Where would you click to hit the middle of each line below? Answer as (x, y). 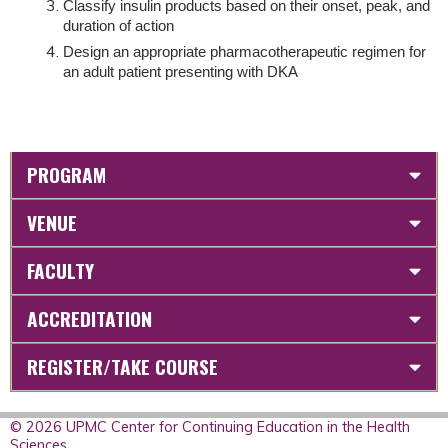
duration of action (118, 26)
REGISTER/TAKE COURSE (122, 367)
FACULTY (60, 271)
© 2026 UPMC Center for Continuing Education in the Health (210, 427)
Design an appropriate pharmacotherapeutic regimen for (244, 52)
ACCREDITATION (89, 319)
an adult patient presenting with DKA (180, 72)
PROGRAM (66, 175)
